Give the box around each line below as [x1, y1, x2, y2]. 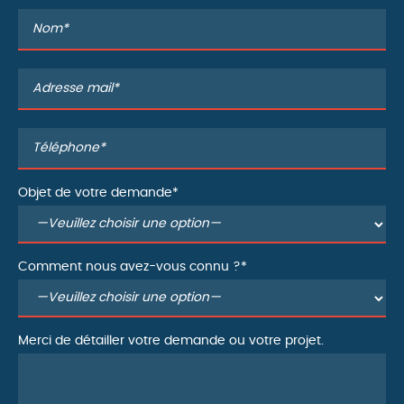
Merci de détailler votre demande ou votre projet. [18, 335, 324, 347]
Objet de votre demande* [18, 187, 179, 199]
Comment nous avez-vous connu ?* [18, 261, 247, 273]
